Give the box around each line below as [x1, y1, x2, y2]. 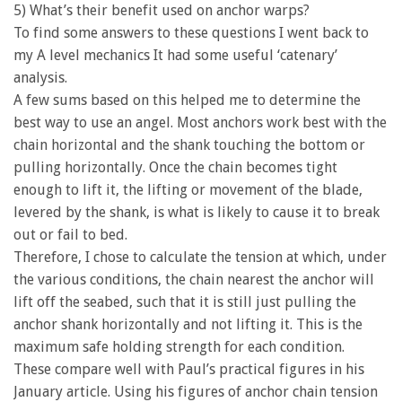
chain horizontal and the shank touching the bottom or [13, 135, 365, 153]
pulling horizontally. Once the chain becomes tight [13, 158, 337, 176]
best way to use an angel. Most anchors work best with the [13, 113, 387, 131]
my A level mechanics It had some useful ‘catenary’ [13, 46, 337, 64]
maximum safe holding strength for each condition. [13, 337, 345, 355]
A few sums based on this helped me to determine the [13, 91, 361, 109]
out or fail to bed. [13, 225, 127, 243]
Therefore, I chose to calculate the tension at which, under [13, 248, 387, 266]
